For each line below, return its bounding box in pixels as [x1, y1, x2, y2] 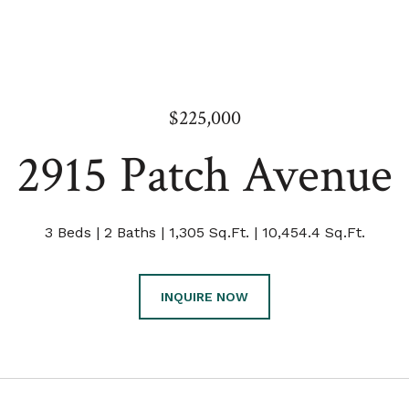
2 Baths [103, 224, 156, 241]
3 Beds [44, 224, 91, 241]
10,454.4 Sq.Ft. [261, 224, 365, 241]
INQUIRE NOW [161, 289, 248, 304]
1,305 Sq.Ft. [168, 224, 249, 241]
